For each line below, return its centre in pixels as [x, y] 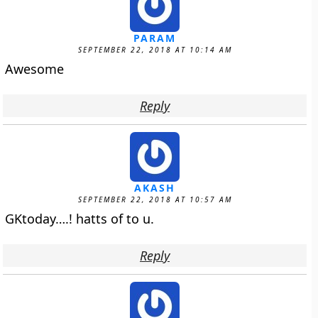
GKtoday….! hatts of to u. [80, 219]
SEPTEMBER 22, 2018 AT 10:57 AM [155, 199]
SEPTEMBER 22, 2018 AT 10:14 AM [155, 50]
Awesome [35, 69]
